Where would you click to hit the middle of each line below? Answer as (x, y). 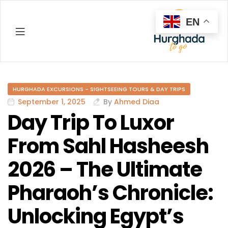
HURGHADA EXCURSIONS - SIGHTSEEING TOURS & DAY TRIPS (99, 89)
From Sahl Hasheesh (108, 146)
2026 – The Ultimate (105, 170)
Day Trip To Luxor (91, 123)
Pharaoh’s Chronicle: (110, 193)
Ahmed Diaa (137, 102)
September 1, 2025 (52, 102)
